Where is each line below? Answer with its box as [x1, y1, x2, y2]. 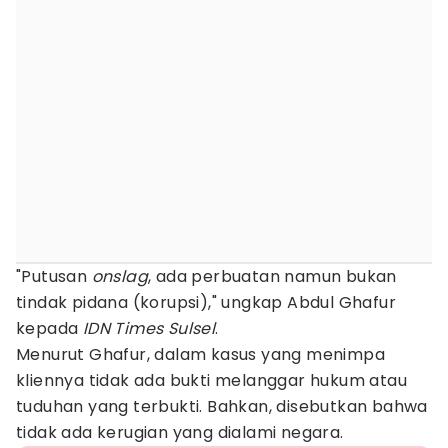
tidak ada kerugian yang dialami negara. [16, 421, 344, 444]
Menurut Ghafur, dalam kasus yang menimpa [16, 343, 385, 366]
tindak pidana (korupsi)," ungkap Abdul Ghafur [16, 291, 396, 314]
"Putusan [16, 265, 92, 288]
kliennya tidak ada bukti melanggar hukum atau [16, 369, 407, 392]
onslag [91, 265, 149, 288]
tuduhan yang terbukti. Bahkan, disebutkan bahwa [16, 395, 428, 418]
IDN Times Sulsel [82, 317, 216, 340]
